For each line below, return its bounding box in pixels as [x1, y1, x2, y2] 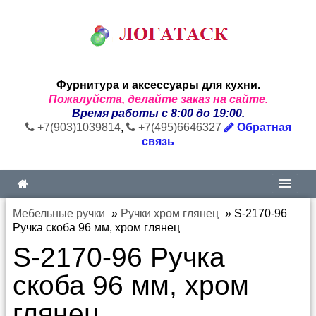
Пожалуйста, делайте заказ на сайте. [48, 93, 268, 105]
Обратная [233, 121, 291, 133]
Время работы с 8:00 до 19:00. [71, 107, 245, 119]
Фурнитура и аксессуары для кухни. [56, 79, 260, 91]
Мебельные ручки [13, 207, 105, 219]
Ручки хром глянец [121, 207, 219, 219]
